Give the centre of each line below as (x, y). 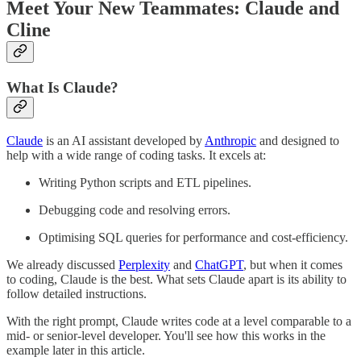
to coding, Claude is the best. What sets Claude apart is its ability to (176, 279)
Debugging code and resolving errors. (135, 210)
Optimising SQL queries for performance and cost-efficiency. (193, 237)
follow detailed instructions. (77, 293)
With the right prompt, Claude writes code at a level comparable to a (179, 321)
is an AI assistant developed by (124, 140)
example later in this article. (76, 350)
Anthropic (230, 140)
